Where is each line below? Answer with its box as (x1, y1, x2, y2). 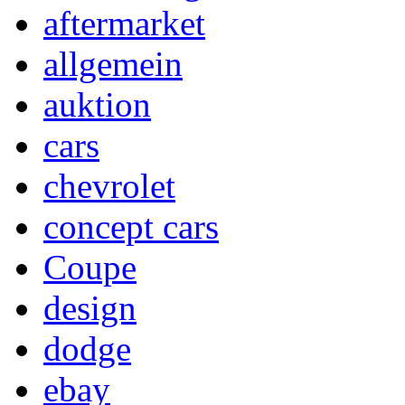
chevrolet (43, 165, 175, 205)
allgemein (43, 43, 183, 83)
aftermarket (43, 3, 205, 42)
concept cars (43, 206, 219, 246)
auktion (43, 84, 151, 124)
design (43, 287, 137, 327)
